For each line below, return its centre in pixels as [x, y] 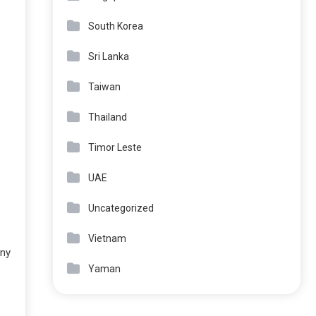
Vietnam [107, 238]
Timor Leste [115, 147]
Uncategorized [121, 208]
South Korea [116, 26]
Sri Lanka [109, 56]
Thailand [108, 117]
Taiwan [104, 87]
